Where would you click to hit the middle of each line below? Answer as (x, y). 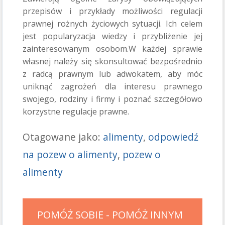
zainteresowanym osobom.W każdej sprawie (113, 49)
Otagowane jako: (63, 137)
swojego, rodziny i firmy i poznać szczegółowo (113, 99)
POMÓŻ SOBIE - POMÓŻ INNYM (110, 215)
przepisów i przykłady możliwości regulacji (113, 11)
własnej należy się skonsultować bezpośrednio (113, 62)
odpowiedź (173, 137)
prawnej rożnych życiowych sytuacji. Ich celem (113, 24)
